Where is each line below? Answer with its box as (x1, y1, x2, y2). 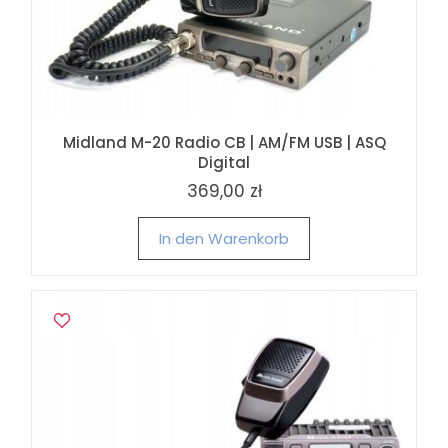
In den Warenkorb (159, 228, 289, 250)
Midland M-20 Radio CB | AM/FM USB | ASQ (62, 132, 386, 154)
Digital (198, 152, 250, 174)
